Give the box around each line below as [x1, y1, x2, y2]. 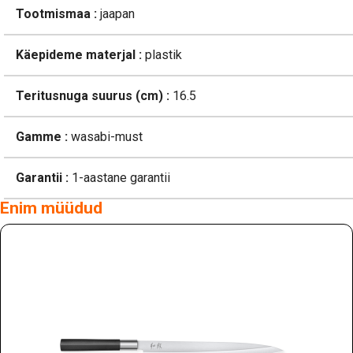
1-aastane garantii [69, 170, 170, 186]
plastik [142, 47, 182, 63]
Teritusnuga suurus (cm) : [16, 88, 169, 104]
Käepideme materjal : [16, 47, 142, 63]
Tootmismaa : [16, 6, 97, 22]
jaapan [97, 6, 135, 22]
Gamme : [16, 129, 68, 145]
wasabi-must [68, 129, 143, 145]
